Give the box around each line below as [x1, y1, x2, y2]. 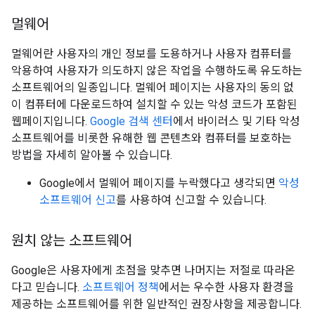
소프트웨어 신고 [39, 193, 116, 207]
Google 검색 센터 [90, 115, 173, 128]
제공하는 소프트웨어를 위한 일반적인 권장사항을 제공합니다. [11, 297, 302, 311]
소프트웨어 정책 [82, 281, 159, 294]
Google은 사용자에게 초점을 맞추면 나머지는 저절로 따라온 [11, 264, 295, 277]
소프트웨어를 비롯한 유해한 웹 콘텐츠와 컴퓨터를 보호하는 [11, 131, 292, 145]
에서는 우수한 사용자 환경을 [159, 281, 294, 294]
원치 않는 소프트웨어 [11, 232, 132, 250]
